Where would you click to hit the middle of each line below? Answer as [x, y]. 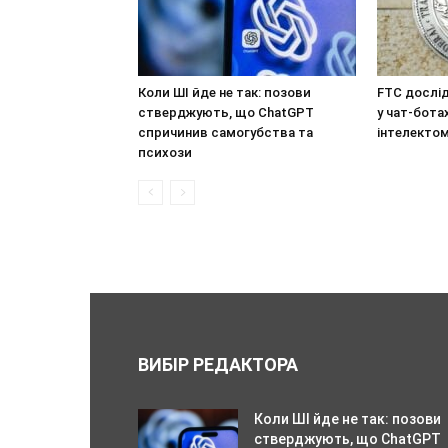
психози [165, 152]
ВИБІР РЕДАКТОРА [218, 364]
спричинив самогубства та [225, 132]
